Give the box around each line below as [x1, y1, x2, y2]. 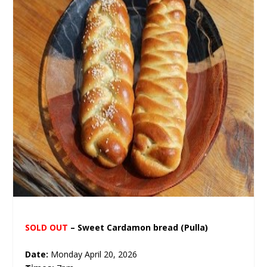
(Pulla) [181, 221, 209, 233]
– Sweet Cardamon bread [68, 221, 181, 233]
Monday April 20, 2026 [51, 249, 138, 260]
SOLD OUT [25, 221, 69, 233]
